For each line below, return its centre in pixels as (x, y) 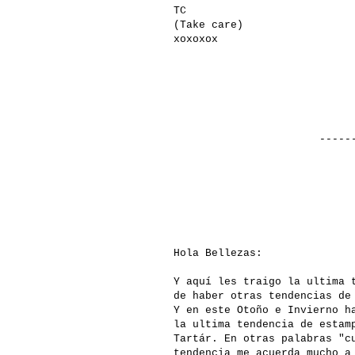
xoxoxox (196, 40)
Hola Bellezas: (218, 254)
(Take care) (208, 25)
